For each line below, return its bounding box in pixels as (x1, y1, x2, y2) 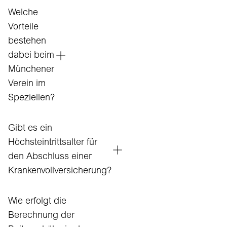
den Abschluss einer (8, 153, 92, 162)
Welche (8, 9, 38, 18)
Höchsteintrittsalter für (8, 138, 97, 147)
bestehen (8, 37, 46, 46)
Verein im (8, 80, 46, 89)
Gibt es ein (8, 124, 52, 133)
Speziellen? (8, 94, 55, 103)
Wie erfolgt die (8, 197, 66, 206)
